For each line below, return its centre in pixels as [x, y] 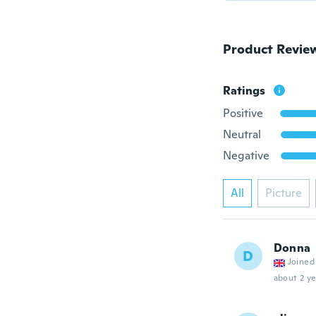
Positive [243, 113]
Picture [283, 193]
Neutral [242, 134]
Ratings [244, 91]
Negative [246, 156]
